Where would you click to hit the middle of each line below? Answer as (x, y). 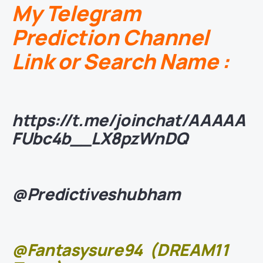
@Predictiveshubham (96, 194)
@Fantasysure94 (77, 250)
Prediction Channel (110, 38)
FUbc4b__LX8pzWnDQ (100, 138)
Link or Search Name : (121, 62)
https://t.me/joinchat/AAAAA (129, 120)
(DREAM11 (186, 250)
